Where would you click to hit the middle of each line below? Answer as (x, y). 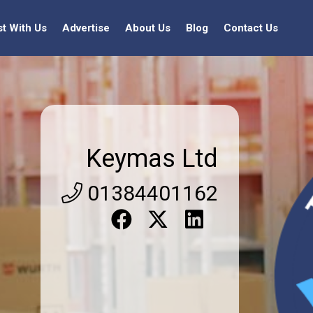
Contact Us (251, 28)
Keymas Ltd (152, 158)
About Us (148, 28)
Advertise (86, 28)
